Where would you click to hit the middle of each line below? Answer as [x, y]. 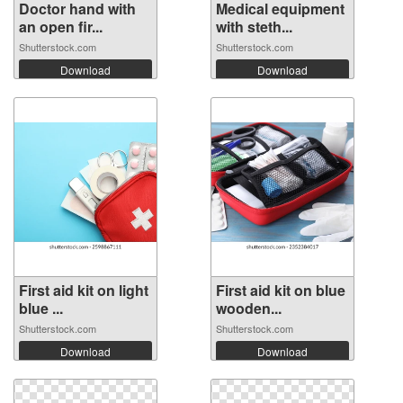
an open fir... [61, 26]
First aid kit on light [84, 290]
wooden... [249, 308]
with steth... [254, 26]
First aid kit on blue [281, 290]
